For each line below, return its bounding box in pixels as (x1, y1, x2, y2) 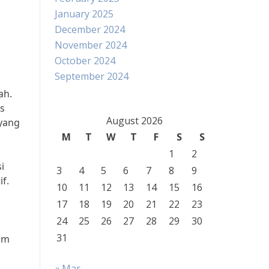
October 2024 (55, 54, 115, 67)
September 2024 (55, 70, 128, 83)
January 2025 (55, 7, 113, 20)
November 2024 (55, 38, 127, 52)
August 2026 (106, 114, 163, 127)
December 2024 (55, 23, 125, 36)
